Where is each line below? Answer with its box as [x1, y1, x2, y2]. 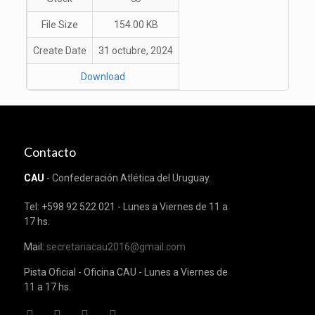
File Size [41, 19, 79, 30]
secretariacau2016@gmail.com [46, 241, 186, 252]
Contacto [23, 144, 76, 160]
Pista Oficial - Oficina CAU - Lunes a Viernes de [23, 266, 228, 278]
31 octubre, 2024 [98, 45, 174, 56]
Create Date [33, 45, 87, 56]
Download [81, 71, 126, 82]
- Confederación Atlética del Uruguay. [44, 172, 211, 184]
